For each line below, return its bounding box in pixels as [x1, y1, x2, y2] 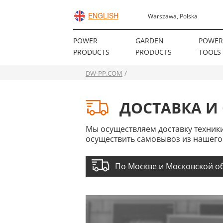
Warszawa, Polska [148, 12, 198, 20]
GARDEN [135, 36, 164, 46]
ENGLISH [88, 10, 118, 20]
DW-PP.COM [86, 69, 122, 78]
